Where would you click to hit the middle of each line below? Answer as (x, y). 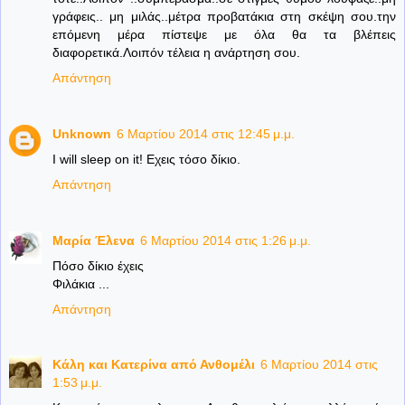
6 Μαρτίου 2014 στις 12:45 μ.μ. (206, 133)
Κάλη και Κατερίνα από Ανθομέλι (154, 365)
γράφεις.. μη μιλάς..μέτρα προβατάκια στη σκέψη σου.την (224, 16)
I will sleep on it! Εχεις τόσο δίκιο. (146, 159)
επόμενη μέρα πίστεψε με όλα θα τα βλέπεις (224, 34)
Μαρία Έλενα (94, 240)
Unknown (82, 133)
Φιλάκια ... (81, 283)
